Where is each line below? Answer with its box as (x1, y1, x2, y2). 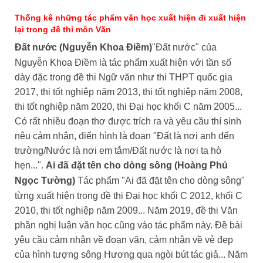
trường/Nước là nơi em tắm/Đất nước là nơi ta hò (14, 146, 221, 156)
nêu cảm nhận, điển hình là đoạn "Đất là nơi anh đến (14, 131, 234, 141)
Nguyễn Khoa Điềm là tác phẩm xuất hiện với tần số (14, 58, 231, 68)
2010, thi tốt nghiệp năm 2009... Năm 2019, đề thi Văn (14, 205, 238, 216)
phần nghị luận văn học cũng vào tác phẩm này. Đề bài (14, 220, 242, 231)
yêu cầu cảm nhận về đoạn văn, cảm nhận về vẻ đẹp (14, 235, 233, 245)
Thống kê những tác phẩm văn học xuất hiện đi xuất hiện (14, 13, 246, 23)
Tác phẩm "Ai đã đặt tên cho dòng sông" (77, 176, 245, 186)
